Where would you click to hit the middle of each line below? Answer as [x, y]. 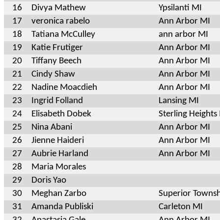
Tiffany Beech [56, 61]
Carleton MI [181, 207]
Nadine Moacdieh [64, 87]
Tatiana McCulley [63, 34]
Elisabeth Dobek [61, 114]
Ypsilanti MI [180, 8]
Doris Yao [49, 180]
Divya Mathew [59, 8]
